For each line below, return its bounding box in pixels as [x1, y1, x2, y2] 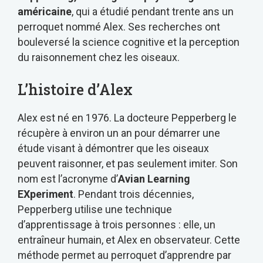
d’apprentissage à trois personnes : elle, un [18, 218, 215, 231]
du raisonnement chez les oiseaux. [18, 51, 180, 64]
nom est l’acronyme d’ [18, 173, 118, 186]
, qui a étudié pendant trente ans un [72, 5, 234, 18]
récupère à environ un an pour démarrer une [18, 127, 220, 140]
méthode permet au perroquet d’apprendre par [18, 249, 231, 262]
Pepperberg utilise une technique [18, 203, 172, 216]
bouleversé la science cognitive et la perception [18, 36, 240, 49]
